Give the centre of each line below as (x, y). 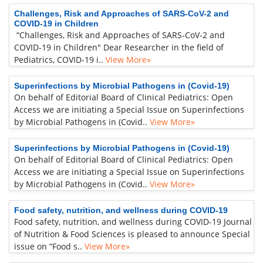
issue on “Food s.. (48, 246)
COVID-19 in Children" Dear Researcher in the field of (119, 47)
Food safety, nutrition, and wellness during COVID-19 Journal (133, 222)
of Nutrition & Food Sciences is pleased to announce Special (132, 234)
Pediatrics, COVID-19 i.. (59, 60)
